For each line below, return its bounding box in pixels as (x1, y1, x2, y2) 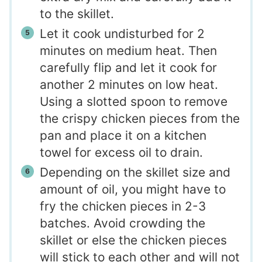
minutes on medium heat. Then (39, 43, 217, 58)
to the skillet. (39, 6, 114, 21)
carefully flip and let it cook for (39, 60, 217, 75)
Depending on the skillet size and (39, 164, 230, 180)
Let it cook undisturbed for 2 (39, 26, 205, 41)
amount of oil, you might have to (39, 181, 226, 196)
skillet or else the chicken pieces (39, 232, 227, 247)
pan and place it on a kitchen (39, 127, 206, 143)
